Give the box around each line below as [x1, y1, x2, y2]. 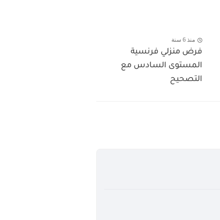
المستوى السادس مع [120, 61, 202, 71]
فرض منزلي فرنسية [130, 48, 202, 57]
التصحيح [169, 75, 202, 84]
